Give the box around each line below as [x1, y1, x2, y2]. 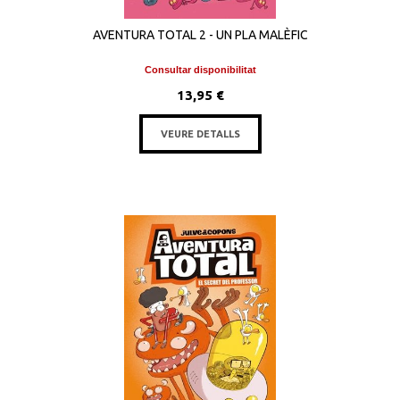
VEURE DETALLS [160, 129, 240, 139]
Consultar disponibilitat [144, 64, 256, 75]
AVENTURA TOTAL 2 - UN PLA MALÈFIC [92, 28, 308, 42]
